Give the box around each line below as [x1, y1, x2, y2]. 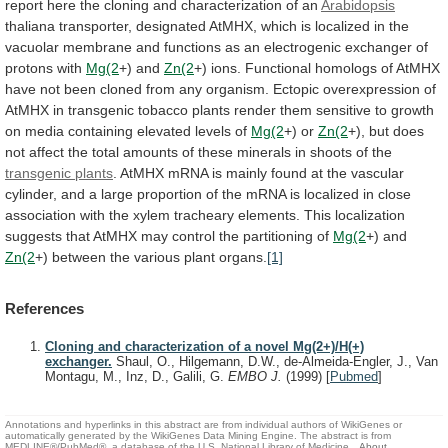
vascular [351, 164, 404, 181]
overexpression [323, 80, 420, 97]
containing [68, 122, 133, 139]
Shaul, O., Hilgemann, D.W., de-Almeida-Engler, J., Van [112, 354, 438, 370]
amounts [123, 143, 178, 160]
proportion [137, 185, 202, 202]
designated [136, 17, 206, 34]
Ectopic [273, 80, 319, 97]
